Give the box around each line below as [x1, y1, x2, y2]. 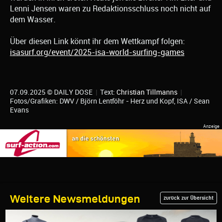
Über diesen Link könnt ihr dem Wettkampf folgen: [10, 37, 185, 47]
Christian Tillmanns [116, 88, 177, 97]
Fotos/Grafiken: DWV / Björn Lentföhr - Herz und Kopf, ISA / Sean [10, 97, 210, 106]
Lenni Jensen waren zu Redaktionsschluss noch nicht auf [10, 4, 211, 14]
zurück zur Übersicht [164, 195, 214, 201]
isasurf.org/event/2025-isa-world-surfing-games [10, 48, 184, 57]
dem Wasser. [10, 15, 55, 25]
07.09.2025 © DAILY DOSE [10, 88, 94, 97]
